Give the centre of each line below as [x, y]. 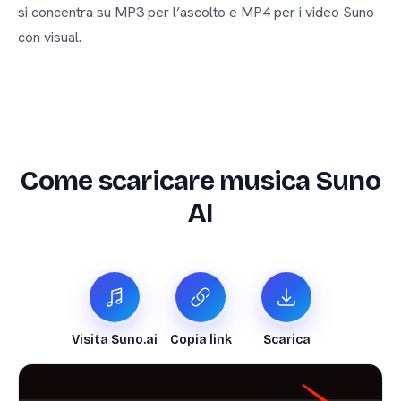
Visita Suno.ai [115, 340]
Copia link [200, 340]
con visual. [50, 37]
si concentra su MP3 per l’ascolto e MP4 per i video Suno [196, 12]
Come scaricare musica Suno [200, 181]
